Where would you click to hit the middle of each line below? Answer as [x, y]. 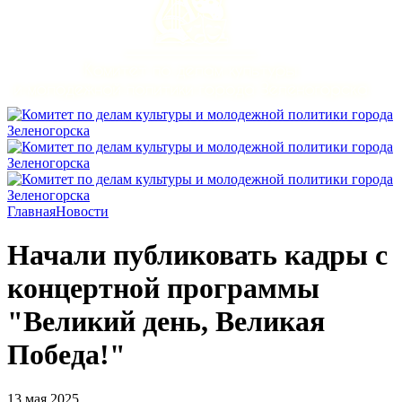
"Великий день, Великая [166, 322]
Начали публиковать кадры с [197, 255]
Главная [31, 211]
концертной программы [163, 288]
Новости [82, 211]
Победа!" [66, 355]
